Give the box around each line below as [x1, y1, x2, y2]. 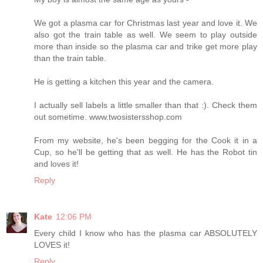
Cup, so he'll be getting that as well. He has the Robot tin [34, 147, 257, 157]
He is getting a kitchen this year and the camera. [34, 76, 214, 86]
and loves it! [34, 159, 79, 168]
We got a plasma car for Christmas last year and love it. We [34, 18, 257, 28]
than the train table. [34, 53, 106, 63]
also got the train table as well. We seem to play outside [34, 29, 257, 39]
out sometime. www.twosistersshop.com [34, 112, 182, 122]
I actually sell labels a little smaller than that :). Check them [34, 100, 257, 110]
